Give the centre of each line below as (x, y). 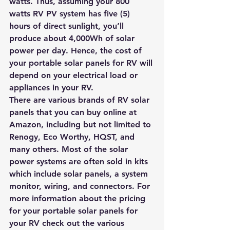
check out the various (84, 223)
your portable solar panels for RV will (82, 63)
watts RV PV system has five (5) (71, 14)
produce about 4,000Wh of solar (73, 38)
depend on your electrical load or (75, 75)
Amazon (25, 124)
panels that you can (48, 112)
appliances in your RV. (51, 88)
